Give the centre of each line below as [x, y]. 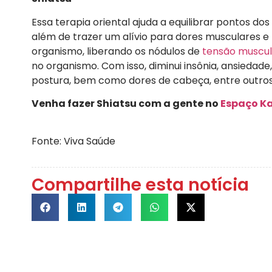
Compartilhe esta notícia [140, 185]
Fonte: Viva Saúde [73, 141]
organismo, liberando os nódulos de [117, 51]
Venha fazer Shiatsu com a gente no [126, 104]
